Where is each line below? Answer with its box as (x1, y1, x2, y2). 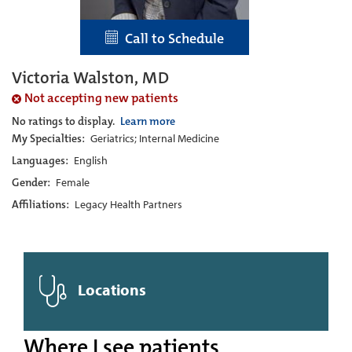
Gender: (12, 174, 53, 189)
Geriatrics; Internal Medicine (90, 130, 219, 145)
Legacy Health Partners (75, 196, 182, 211)
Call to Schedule (118, 28, 224, 48)
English (74, 152, 108, 167)
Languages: (12, 152, 71, 167)
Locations (75, 279, 146, 299)
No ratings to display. (12, 113, 117, 128)
